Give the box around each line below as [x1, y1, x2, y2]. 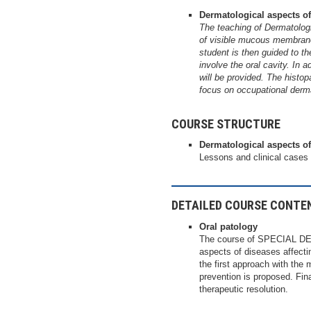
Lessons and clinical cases [199, 152, 308, 163]
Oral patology [199, 221, 258, 232]
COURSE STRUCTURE [171, 116, 280, 131]
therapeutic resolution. [199, 283, 288, 294]
